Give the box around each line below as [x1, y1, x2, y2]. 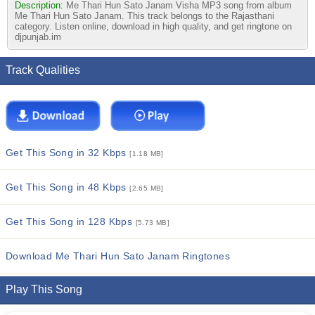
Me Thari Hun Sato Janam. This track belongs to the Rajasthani [15, 11, 274, 21]
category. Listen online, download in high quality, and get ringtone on [15, 21, 292, 32]
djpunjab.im [15, 32, 61, 42]
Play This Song [6, 283, 82, 295]
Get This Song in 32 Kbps [6, 147, 130, 158]
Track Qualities [6, 64, 80, 76]
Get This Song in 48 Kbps [6, 181, 130, 193]
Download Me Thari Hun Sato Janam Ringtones [6, 250, 231, 262]
